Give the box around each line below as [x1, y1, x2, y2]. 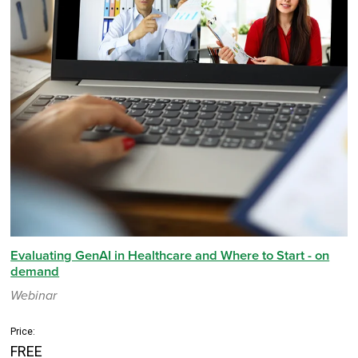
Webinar [10, 287, 58, 304]
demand [10, 263, 60, 280]
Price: [10, 325, 36, 337]
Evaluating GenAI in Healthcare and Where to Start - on [10, 247, 330, 264]
